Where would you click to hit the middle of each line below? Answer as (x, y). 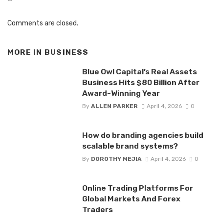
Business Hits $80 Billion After (141, 82)
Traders (97, 210)
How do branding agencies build (142, 135)
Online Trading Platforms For (137, 188)
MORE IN (26, 53)
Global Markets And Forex (131, 199)
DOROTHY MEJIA (116, 159)
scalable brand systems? (130, 146)
